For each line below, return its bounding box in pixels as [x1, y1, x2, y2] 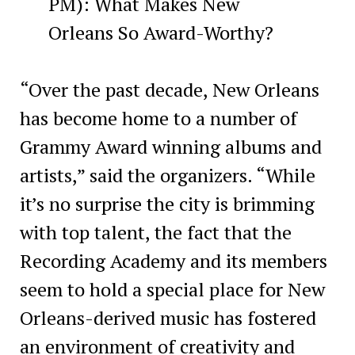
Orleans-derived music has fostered [19, 304, 316, 330]
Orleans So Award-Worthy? [48, 19, 273, 45]
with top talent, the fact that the [19, 219, 292, 245]
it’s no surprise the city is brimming [19, 190, 315, 216]
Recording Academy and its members [19, 247, 327, 273]
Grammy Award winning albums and [19, 133, 322, 159]
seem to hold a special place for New [19, 276, 325, 302]
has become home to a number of [19, 105, 297, 131]
